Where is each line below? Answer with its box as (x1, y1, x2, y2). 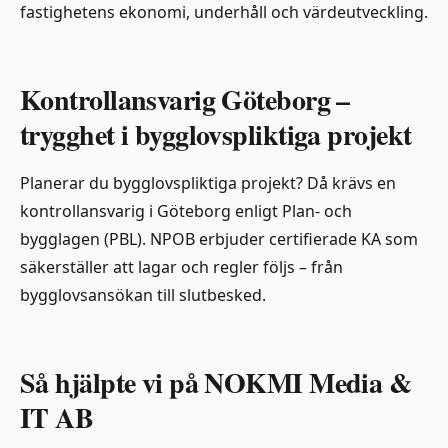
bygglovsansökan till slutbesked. (20, 284, 266, 307)
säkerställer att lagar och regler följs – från (20, 256, 343, 279)
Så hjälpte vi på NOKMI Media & (20, 362, 412, 404)
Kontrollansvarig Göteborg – (20, 79, 350, 121)
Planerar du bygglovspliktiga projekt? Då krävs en (20, 172, 396, 195)
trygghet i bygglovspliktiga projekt (20, 114, 412, 156)
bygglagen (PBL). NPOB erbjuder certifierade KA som (20, 228, 418, 251)
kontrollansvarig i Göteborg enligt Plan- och (20, 200, 352, 223)
